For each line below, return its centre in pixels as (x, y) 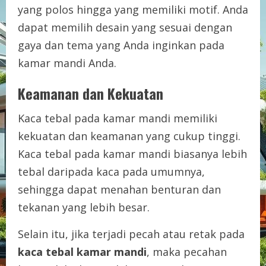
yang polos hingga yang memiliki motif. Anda (133, 9)
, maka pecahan (187, 251)
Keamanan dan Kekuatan (91, 93)
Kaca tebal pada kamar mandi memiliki (118, 118)
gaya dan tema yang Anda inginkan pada (121, 45)
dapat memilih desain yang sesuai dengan (125, 27)
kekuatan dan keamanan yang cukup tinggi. (129, 136)
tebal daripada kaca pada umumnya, (111, 171)
